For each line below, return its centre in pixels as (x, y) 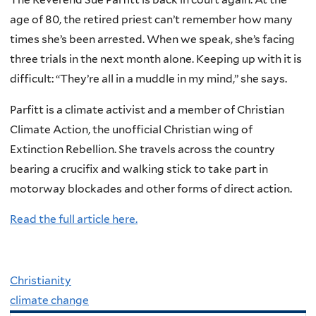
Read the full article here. (74, 219)
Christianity (41, 281)
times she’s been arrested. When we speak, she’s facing (152, 39)
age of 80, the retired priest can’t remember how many (151, 20)
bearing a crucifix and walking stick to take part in (139, 169)
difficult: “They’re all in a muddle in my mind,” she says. (148, 79)
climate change (49, 300)
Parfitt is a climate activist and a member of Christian (147, 109)
